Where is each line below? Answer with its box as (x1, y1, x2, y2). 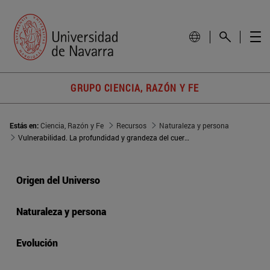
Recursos (116, 121, 146, 131)
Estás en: (10, 121, 40, 131)
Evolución (16, 236, 58, 250)
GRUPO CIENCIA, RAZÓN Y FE (71, 81, 199, 95)
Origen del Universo (16, 174, 100, 187)
